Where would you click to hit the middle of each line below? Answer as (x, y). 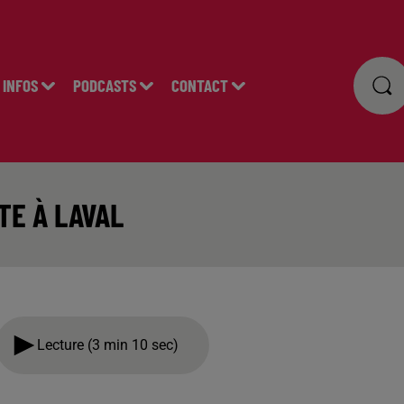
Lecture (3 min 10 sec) (111, 345)
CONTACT (199, 85)
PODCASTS (104, 85)
